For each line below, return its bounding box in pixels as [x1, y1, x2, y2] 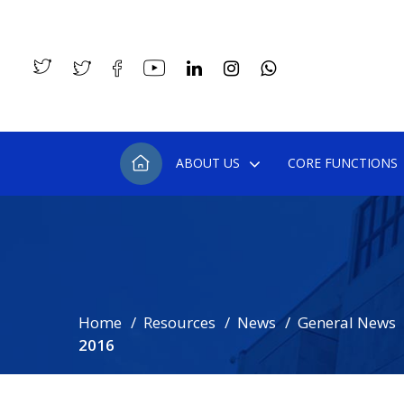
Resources [143, 312, 216, 333]
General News [298, 312, 396, 333]
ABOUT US [175, 154, 240, 171]
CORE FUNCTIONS [287, 154, 398, 171]
